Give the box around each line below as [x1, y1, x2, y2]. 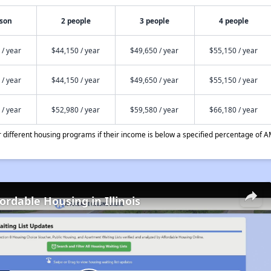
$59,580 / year [129, 105, 178, 114]
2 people [60, 16, 91, 25]
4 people [219, 16, 249, 25]
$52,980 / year [51, 105, 100, 114]
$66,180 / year [209, 105, 258, 114]
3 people [140, 16, 170, 25]
